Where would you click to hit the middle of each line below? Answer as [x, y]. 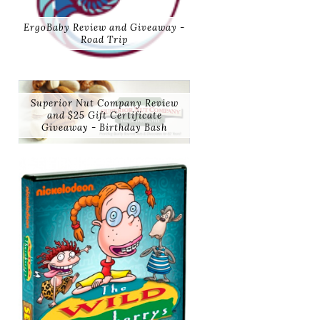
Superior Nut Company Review [104, 103]
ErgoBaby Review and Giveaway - [104, 27]
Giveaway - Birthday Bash [104, 127]
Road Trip [104, 39]
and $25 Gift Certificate [104, 115]
